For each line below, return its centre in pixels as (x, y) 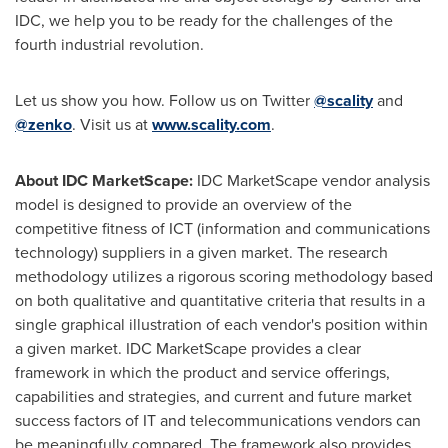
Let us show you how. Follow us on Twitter (164, 100)
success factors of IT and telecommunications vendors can (218, 420)
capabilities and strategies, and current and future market (213, 396)
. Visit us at (112, 124)
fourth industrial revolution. (109, 44)
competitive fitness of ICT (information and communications (222, 228)
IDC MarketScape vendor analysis (311, 180)
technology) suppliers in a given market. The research (201, 252)
